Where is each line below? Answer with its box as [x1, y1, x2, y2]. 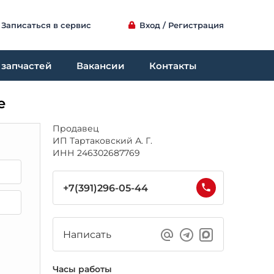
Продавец [53, 123, 99, 134]
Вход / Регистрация [139, 20, 224, 30]
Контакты [149, 59, 196, 72]
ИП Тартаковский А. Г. [53, 135, 152, 146]
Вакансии [76, 59, 125, 72]
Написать [63, 228, 111, 240]
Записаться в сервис [1, 20, 91, 30]
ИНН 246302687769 [53, 147, 140, 158]
